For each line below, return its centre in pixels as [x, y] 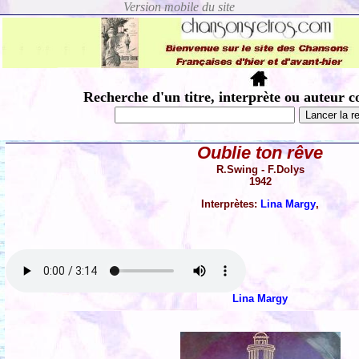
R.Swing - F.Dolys [260, 170]
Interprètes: [231, 204]
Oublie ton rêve [260, 153]
